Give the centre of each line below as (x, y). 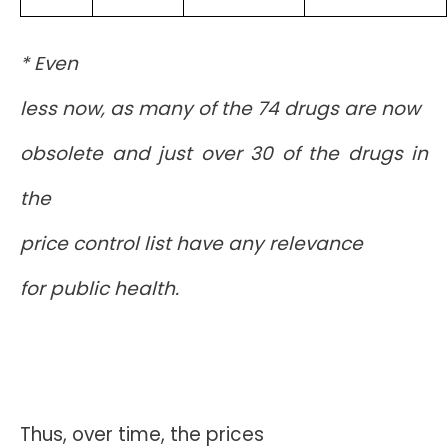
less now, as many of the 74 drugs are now (220, 108)
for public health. (99, 288)
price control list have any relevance (191, 243)
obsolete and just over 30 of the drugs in (224, 153)
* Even (49, 63)
